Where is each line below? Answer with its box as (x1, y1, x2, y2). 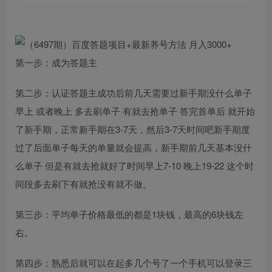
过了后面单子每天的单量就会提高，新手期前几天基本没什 (15, 140, 252, 154)
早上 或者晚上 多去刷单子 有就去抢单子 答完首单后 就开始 (15, 104, 255, 117)
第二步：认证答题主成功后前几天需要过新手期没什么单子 (15, 86, 252, 99)
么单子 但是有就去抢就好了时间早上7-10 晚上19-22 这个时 (15, 158, 254, 172)
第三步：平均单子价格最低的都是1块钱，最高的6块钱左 (15, 207, 243, 220)
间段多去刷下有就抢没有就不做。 (15, 177, 152, 190)
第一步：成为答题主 (15, 55, 97, 69)
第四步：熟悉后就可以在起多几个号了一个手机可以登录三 (15, 256, 252, 269)
